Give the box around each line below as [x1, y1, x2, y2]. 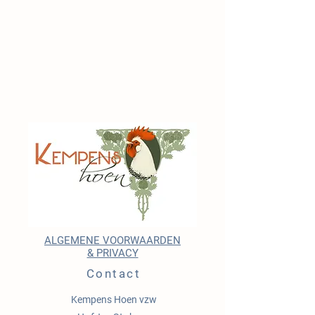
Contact [86, 266, 141, 281]
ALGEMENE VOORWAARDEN [44, 234, 181, 247]
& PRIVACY [86, 247, 139, 259]
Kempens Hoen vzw [70, 294, 157, 305]
